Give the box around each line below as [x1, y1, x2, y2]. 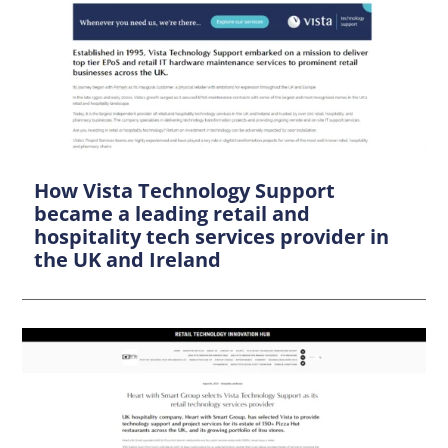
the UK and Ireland [34, 245, 222, 273]
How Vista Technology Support [34, 176, 336, 204]
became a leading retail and [34, 199, 311, 227]
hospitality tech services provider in [34, 222, 390, 250]
